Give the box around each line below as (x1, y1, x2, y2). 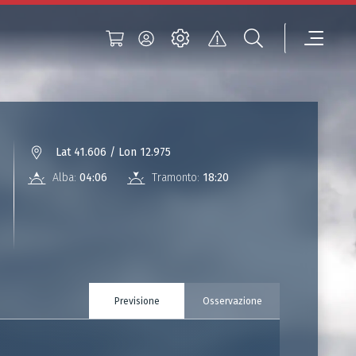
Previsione (114, 295, 160, 307)
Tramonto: (152, 171, 199, 184)
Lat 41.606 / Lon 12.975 (56, 145, 171, 159)
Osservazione (202, 295, 262, 307)
